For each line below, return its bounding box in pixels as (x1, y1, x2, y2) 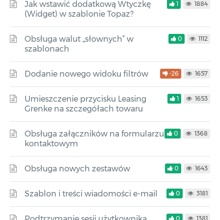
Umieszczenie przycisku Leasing (25, 94, 146, 104)
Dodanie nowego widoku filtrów (25, 69, 148, 79)
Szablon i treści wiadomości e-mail (25, 189, 158, 198)
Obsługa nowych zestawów (25, 164, 130, 173)
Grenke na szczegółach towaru (25, 104, 143, 113)
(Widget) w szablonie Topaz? (25, 9, 134, 19)
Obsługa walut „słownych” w (25, 34, 134, 44)
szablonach (25, 44, 69, 54)
